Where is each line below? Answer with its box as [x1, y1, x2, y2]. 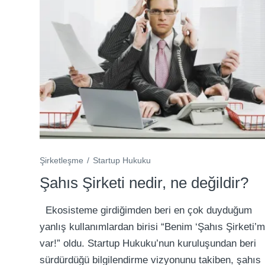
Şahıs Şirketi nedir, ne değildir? [40, 174, 249, 192]
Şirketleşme [40, 156, 84, 166]
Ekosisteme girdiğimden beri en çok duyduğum [40, 205, 253, 216]
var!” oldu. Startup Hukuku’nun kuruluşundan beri [40, 238, 257, 250]
